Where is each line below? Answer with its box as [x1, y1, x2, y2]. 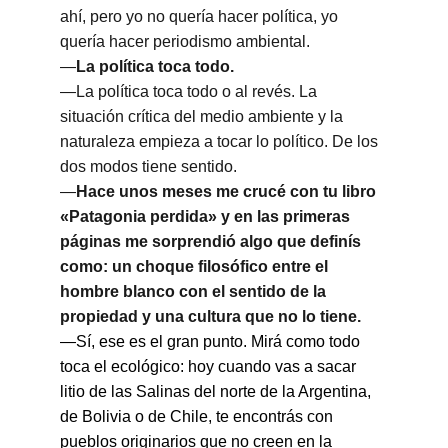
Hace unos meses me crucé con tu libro [76, 183, 380, 200]
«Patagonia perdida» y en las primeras [60, 208, 354, 225]
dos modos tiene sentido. [60, 158, 237, 175]
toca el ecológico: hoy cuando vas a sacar [60, 358, 360, 375]
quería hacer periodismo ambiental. [60, 33, 310, 50]
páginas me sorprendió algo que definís [60, 233, 365, 250]
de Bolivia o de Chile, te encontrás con [60, 408, 337, 425]
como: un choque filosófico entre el [60, 258, 332, 275]
